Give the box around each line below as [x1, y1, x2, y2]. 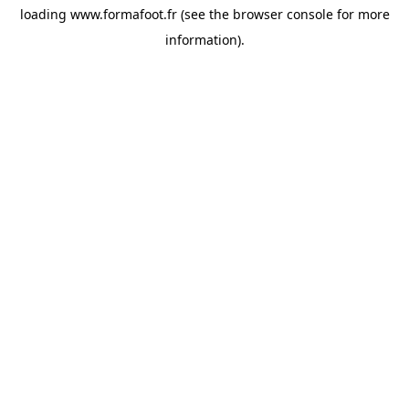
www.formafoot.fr [69, 5, 177, 23]
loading [19, 5, 70, 23]
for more [332, 5, 390, 23]
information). [164, 31, 245, 48]
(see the [176, 5, 229, 23]
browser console [232, 5, 333, 23]
